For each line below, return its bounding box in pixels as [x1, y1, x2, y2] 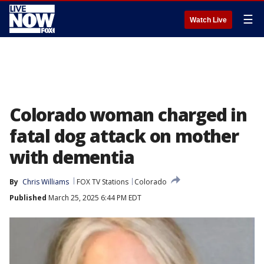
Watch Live [190, 16, 227, 24]
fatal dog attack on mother [9, 124, 239, 148]
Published [9, 193, 47, 203]
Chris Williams [22, 177, 69, 187]
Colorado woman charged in [9, 103, 247, 127]
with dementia [9, 145, 134, 169]
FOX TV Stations [77, 177, 128, 187]
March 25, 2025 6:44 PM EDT [47, 193, 141, 203]
